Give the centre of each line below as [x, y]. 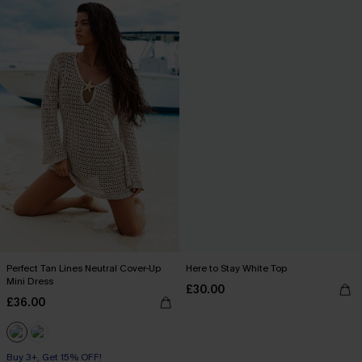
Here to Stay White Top [236, 268]
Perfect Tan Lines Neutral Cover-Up [84, 268]
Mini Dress [30, 281]
